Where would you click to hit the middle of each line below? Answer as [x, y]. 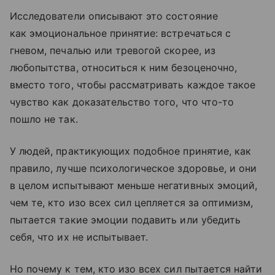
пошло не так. [44, 119]
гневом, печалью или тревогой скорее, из [113, 50]
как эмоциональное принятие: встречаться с [120, 33]
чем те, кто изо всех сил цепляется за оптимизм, [132, 202]
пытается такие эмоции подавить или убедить [126, 219]
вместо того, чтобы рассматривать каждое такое [133, 84]
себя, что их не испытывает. [79, 237]
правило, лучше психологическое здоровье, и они [134, 168]
